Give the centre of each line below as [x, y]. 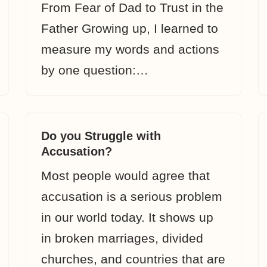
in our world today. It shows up [127, 217]
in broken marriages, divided [122, 238]
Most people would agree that [125, 176]
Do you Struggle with [101, 136]
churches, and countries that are [133, 259]
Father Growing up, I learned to [130, 28]
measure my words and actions [130, 49]
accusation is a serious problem [132, 196]
